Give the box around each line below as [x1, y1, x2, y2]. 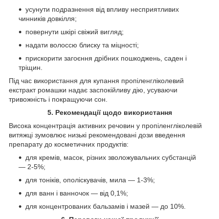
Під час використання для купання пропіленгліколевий [9, 76, 184, 85]
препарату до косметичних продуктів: [9, 140, 129, 148]
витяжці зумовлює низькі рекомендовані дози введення [9, 131, 185, 139]
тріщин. [19, 63, 43, 71]
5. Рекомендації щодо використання [47, 108, 172, 116]
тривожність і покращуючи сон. [9, 95, 108, 103]
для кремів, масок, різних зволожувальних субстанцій [25, 153, 196, 161]
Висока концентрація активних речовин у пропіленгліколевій [9, 121, 202, 130]
